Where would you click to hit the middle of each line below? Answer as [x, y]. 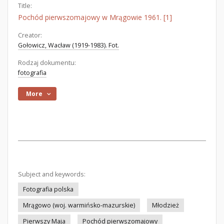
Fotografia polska [48, 189]
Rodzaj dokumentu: [47, 63]
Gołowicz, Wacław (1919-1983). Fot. [68, 45]
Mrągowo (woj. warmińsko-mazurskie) [79, 205]
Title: [25, 6]
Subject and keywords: [52, 174]
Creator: [30, 35]
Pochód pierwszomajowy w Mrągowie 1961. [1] [95, 17]
